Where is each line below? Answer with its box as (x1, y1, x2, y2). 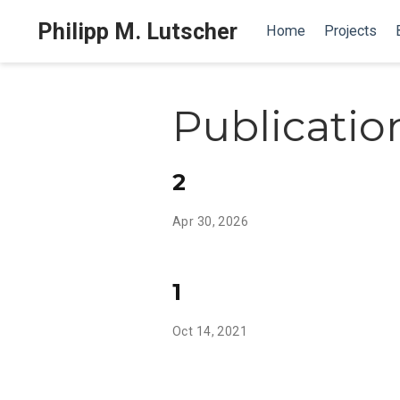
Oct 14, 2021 (172, 323, 248, 338)
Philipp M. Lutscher (37, 18, 237, 45)
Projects (323, 22, 377, 39)
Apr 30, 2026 (172, 213, 249, 229)
